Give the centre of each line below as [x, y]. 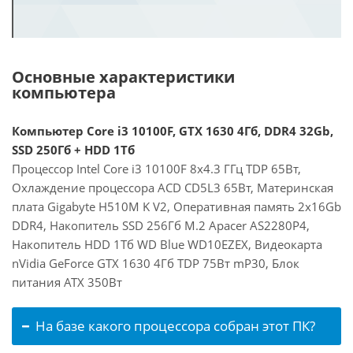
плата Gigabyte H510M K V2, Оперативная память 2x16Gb [176, 206]
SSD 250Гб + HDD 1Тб [73, 150]
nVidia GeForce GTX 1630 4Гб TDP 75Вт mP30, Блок [156, 263]
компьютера [64, 93]
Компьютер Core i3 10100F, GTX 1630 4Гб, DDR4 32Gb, [173, 131]
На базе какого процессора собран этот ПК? [175, 326]
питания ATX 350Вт [67, 282]
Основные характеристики [123, 77]
